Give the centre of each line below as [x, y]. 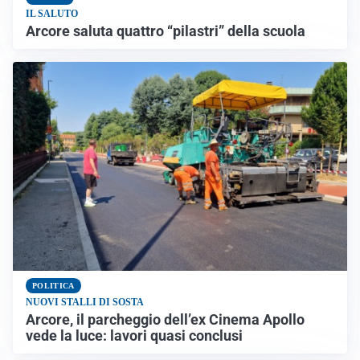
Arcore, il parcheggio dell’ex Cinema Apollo [165, 319]
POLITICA [53, 286]
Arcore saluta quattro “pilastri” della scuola [166, 32]
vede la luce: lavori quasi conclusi [134, 335]
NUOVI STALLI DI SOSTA [85, 302]
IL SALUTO [52, 14]
